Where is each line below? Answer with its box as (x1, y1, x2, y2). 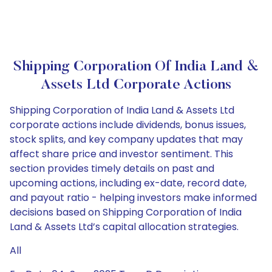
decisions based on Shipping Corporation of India (10, 205, 242, 219)
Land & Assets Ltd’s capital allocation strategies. (10, 220, 239, 234)
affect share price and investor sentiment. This (10, 147, 233, 161)
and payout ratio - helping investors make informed (10, 191, 257, 205)
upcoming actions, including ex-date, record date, (10, 176, 246, 190)
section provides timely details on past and (10, 161, 214, 175)
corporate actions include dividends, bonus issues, (10, 118, 246, 132)
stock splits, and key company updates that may (10, 132, 243, 146)
